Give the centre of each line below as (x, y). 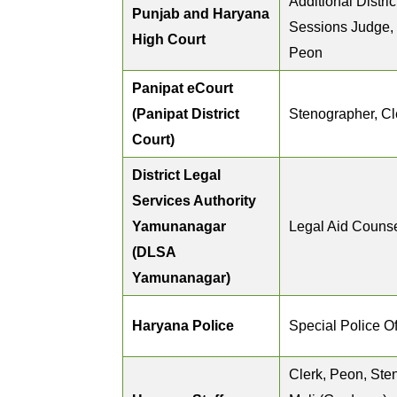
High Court (169, 39)
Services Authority (194, 201)
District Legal (176, 175)
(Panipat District (186, 114)
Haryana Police (183, 326)
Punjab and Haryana (201, 14)
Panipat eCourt (183, 88)
